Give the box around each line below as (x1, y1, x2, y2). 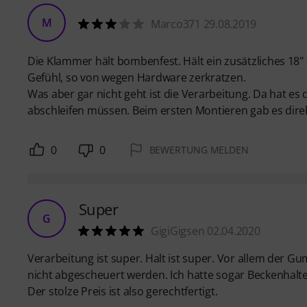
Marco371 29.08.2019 (151, 16, 257, 32)
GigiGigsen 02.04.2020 (151, 223, 260, 238)
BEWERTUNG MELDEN (149, 143, 249, 156)
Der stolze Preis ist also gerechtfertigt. (27, 283, 218, 299)
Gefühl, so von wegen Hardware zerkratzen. (27, 69, 246, 85)
